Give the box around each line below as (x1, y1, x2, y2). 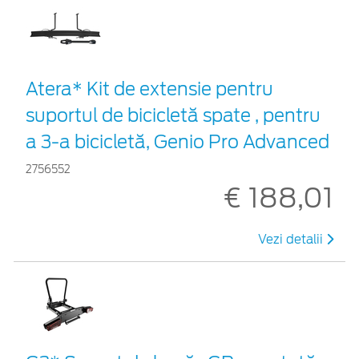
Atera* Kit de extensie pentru (26, 78, 273, 99)
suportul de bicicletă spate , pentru (26, 104, 321, 126)
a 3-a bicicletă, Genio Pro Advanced (26, 131, 329, 152)
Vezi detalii (258, 232, 326, 247)
